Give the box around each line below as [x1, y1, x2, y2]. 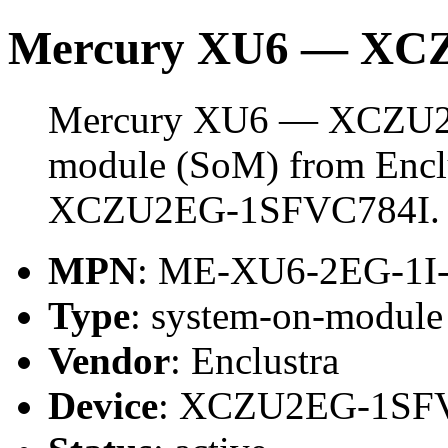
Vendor [48, 338, 170, 382]
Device [48, 383, 158, 427]
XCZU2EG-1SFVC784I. [48, 187, 440, 231]
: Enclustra [170, 338, 339, 382]
